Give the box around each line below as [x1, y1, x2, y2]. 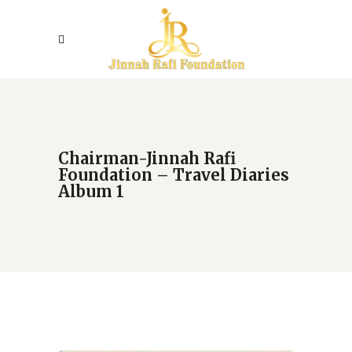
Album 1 [58, 181, 124, 201]
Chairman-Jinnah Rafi [58, 148, 236, 168]
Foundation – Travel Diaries [58, 165, 289, 185]
